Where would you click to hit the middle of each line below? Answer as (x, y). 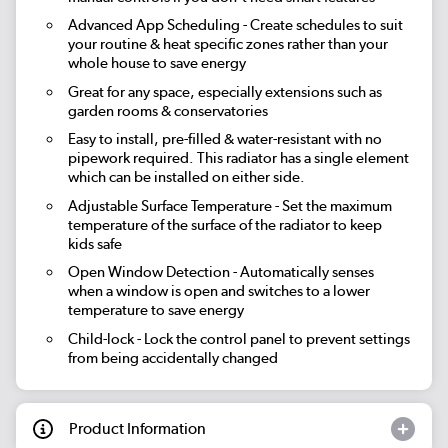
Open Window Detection (148, 272)
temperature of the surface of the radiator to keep (224, 224)
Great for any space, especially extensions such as (224, 91)
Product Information (137, 429)
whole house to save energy (156, 63)
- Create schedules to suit (321, 25)
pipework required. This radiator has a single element (238, 158)
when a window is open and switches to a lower (218, 291)
